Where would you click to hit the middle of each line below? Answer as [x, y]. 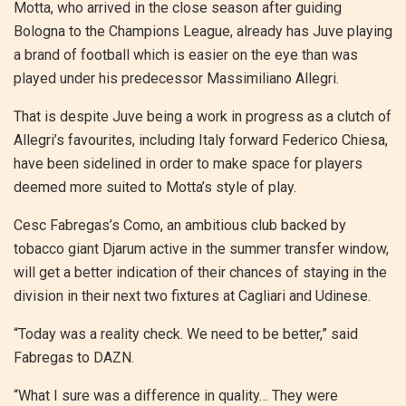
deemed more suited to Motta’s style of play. [155, 187]
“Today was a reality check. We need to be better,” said [186, 333]
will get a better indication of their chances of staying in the [200, 272]
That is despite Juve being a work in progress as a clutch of [203, 116]
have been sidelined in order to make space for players [188, 163]
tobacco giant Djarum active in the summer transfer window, [201, 248]
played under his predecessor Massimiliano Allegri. [176, 78]
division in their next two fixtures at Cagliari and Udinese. [192, 295]
